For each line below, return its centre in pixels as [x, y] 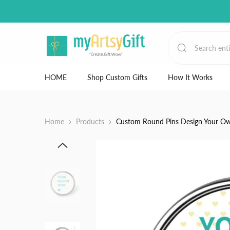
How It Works [190, 78]
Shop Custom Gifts [117, 78]
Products [90, 122]
